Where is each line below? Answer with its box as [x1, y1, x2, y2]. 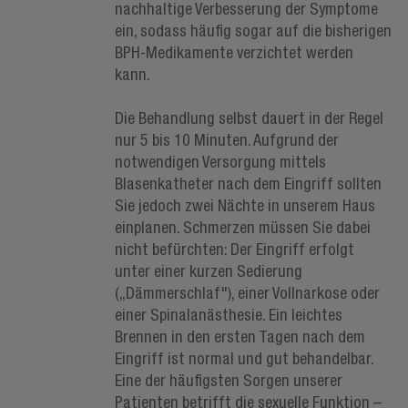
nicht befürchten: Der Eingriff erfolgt [114, 240, 354, 259]
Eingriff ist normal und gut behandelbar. [114, 349, 373, 368]
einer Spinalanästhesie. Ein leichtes [114, 305, 342, 324]
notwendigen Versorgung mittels [114, 152, 326, 171]
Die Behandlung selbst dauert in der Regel [114, 108, 383, 127]
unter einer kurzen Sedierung [114, 261, 302, 280]
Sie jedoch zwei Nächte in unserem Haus [114, 196, 375, 215]
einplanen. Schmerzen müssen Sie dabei [114, 218, 371, 237]
